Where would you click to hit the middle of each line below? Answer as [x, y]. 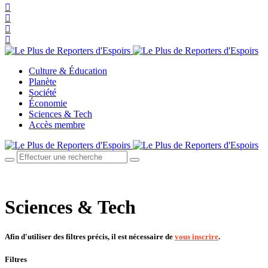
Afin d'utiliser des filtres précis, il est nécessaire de [90, 236]
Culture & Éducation [68, 71]
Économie [48, 103]
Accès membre [57, 125]
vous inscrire [197, 236]
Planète [42, 82]
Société [42, 92]
